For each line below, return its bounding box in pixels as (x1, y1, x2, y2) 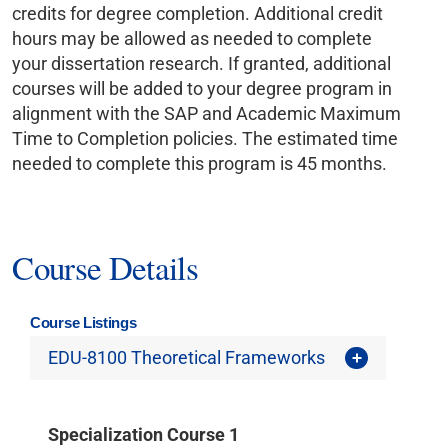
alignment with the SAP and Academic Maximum (12, 103, 402, 125)
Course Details (12, 244, 198, 289)
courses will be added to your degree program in (12, 78, 393, 100)
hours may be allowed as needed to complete (12, 28, 373, 50)
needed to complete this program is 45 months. (12, 153, 388, 175)
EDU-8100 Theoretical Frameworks (47, 347, 325, 369)
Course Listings (30, 313, 137, 331)
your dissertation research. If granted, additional (12, 53, 392, 75)
